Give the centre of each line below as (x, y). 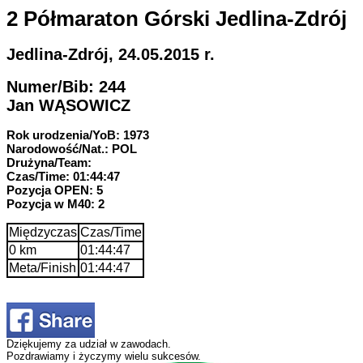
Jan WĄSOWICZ (68, 105)
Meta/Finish (43, 267)
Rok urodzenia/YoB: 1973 (78, 135)
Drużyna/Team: (49, 162)
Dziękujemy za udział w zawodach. (89, 344)
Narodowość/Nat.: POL (72, 148)
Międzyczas (43, 232)
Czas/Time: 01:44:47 (63, 176)
